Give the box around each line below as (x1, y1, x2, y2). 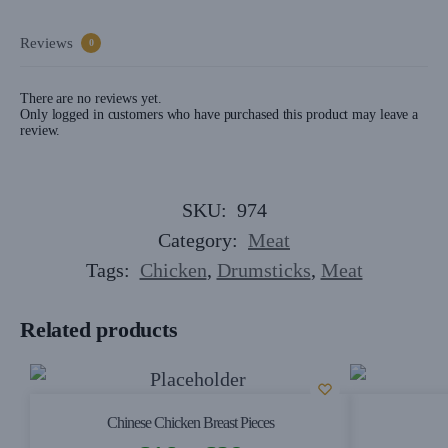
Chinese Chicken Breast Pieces (106, 413, 274, 431)
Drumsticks (216, 258, 311, 281)
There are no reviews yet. (20, 90, 162, 106)
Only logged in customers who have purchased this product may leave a (20, 106, 419, 122)
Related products (20, 316, 178, 342)
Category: (158, 228, 243, 251)
